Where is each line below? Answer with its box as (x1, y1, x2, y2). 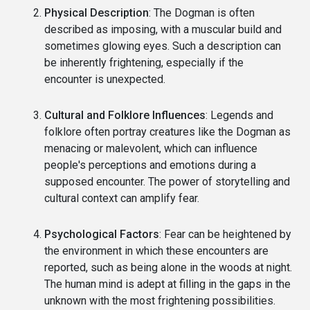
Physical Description (44, 6, 149, 19)
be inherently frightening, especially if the (44, 55, 244, 69)
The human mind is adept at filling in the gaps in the (44, 277, 291, 291)
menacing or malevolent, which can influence (44, 141, 257, 155)
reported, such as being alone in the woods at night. (44, 260, 292, 274)
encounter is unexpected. (44, 72, 165, 86)
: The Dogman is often (149, 6, 255, 19)
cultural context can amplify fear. (44, 191, 199, 205)
